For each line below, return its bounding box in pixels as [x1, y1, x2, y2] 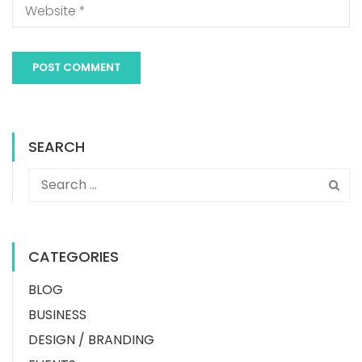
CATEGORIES [28, 246, 119, 267]
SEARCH [28, 136, 85, 157]
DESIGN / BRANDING [28, 330, 154, 350]
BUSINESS [28, 305, 86, 325]
